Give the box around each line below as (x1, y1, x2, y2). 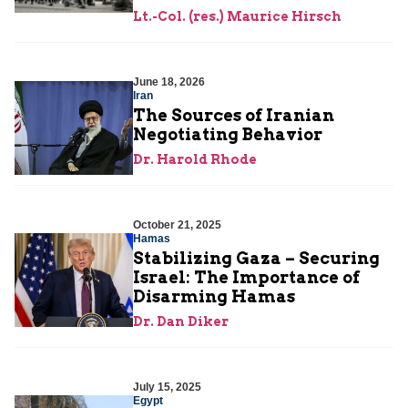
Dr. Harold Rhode (133, 152, 257, 168)
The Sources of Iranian (133, 106, 334, 126)
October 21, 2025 (133, 219, 221, 232)
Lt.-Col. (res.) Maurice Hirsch (133, 9, 342, 25)
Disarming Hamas (133, 287, 295, 307)
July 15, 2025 (133, 381, 201, 394)
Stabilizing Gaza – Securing (133, 249, 380, 269)
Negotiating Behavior (133, 125, 322, 145)
